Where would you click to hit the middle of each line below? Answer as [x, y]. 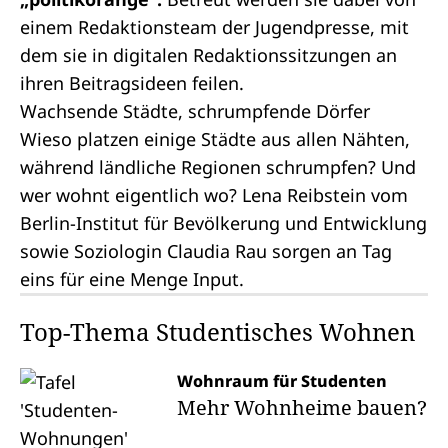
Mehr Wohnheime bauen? [301, 407]
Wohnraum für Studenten [281, 381]
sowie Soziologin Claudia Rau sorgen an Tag [206, 251]
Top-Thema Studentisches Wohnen [217, 331]
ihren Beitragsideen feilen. [132, 83]
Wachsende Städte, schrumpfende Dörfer [195, 111]
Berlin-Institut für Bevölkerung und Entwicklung [223, 223]
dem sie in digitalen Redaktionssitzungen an [208, 55]
